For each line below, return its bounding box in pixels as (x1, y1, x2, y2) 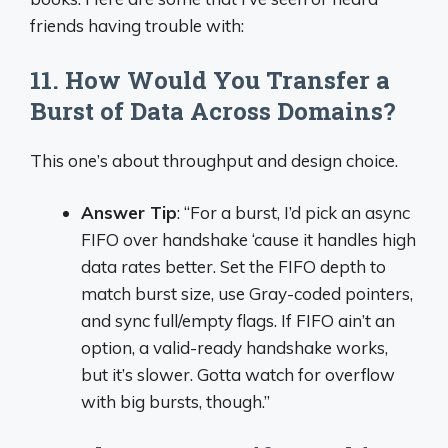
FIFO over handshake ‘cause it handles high (81, 229, 416, 250)
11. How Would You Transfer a (30, 63, 390, 96)
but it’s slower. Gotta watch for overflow (81, 364, 395, 385)
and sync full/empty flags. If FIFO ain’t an (81, 310, 395, 331)
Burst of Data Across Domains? (30, 94, 396, 127)
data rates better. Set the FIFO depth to (81, 256, 386, 277)
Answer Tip (81, 202, 177, 223)
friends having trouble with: (30, 15, 244, 36)
